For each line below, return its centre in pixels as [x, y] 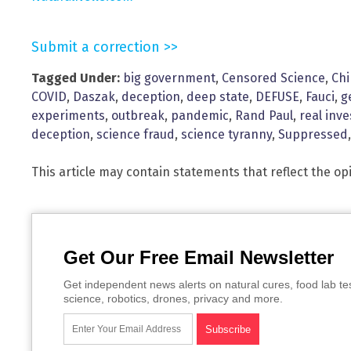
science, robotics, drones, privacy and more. [173, 298]
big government [169, 78]
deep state [218, 96]
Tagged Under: [76, 78]
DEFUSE [277, 96]
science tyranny [226, 134]
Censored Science [273, 78]
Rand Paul [264, 115]
